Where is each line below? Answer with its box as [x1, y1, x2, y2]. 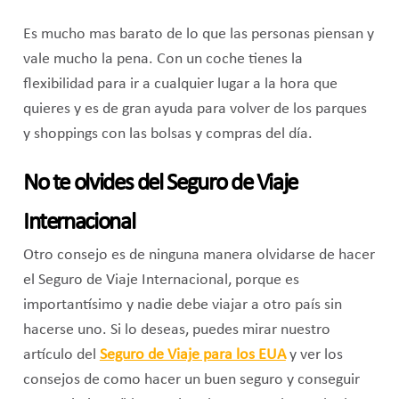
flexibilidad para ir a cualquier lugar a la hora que [22, 76, 338, 92]
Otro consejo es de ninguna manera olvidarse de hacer [22, 247, 375, 263]
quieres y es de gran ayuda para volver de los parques [22, 101, 367, 117]
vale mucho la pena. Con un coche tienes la [22, 51, 303, 67]
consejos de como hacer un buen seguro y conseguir [22, 371, 360, 387]
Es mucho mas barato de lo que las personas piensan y [22, 26, 374, 42]
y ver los [285, 346, 343, 362]
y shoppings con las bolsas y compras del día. [22, 126, 313, 142]
